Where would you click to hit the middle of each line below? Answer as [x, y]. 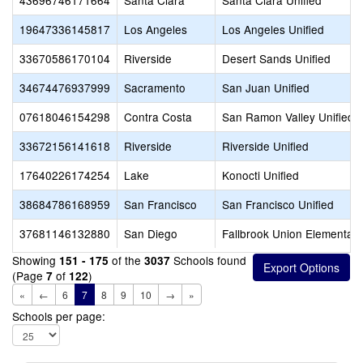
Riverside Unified [265, 146]
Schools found [208, 260]
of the [126, 260]
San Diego [151, 233]
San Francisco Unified [278, 204]
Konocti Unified [261, 175]
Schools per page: [59, 316]
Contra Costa [158, 117]
